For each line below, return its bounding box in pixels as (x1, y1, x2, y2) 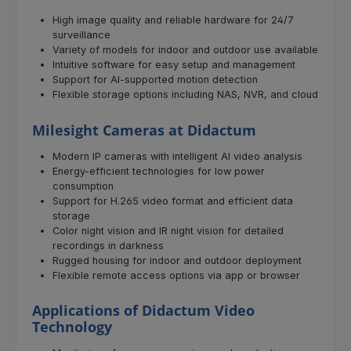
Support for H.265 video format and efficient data (52, 194, 293, 207)
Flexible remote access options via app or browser (52, 269, 300, 281)
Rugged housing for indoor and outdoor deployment (52, 254, 302, 266)
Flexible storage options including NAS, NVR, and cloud (52, 89, 318, 101)
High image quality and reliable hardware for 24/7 (52, 14, 294, 27)
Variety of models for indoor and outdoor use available (52, 44, 318, 56)
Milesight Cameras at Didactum (32, 120, 256, 139)
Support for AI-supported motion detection (52, 74, 258, 86)
